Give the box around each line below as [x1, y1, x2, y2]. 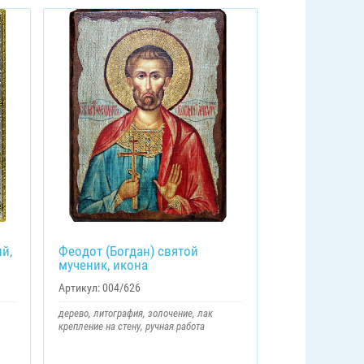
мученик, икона [58, 256, 148, 273]
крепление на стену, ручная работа [58, 319, 205, 332]
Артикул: [58, 280, 100, 294]
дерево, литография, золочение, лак [58, 306, 213, 319]
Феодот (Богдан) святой [58, 242, 198, 259]
